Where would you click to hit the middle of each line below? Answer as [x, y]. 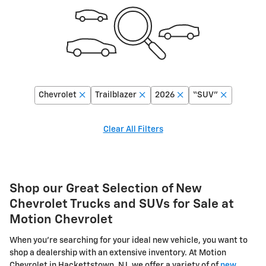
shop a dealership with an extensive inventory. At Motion [118, 253]
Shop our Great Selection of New [106, 189]
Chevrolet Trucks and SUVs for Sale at [122, 205]
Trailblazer [115, 95]
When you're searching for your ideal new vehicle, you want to [129, 240]
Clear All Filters [133, 130]
